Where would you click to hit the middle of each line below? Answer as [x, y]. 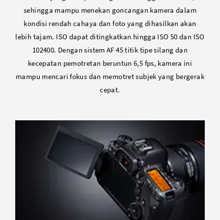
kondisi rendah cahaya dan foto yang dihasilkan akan [110, 24]
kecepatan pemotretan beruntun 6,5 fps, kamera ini [110, 63]
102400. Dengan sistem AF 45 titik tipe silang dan [110, 50]
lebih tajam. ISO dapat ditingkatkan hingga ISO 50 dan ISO [110, 37]
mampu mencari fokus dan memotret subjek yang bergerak [110, 77]
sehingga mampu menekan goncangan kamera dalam [110, 10]
